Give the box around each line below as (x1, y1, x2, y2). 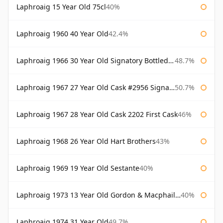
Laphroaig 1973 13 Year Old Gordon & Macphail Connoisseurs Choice (16, 190, 175, 200)
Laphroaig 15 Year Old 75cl (16, 2, 106, 12)
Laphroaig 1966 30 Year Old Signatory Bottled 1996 (16, 56, 168, 66)
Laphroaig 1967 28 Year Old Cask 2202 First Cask (16, 110, 178, 119)
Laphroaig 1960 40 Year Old (16, 29, 109, 39)
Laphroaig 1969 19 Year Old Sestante (16, 163, 139, 173)
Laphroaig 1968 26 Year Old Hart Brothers (16, 136, 156, 146)
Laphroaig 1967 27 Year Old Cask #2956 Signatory (16, 83, 169, 93)
